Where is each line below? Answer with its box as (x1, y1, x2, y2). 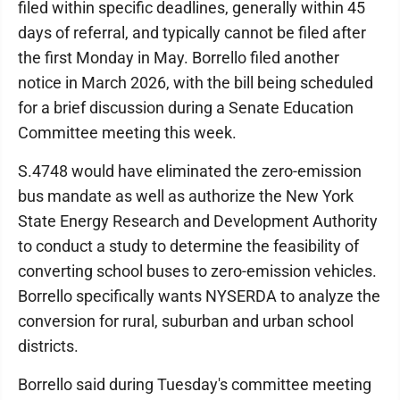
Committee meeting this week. (18, 123, 237, 142)
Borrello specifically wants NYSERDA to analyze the (18, 287, 380, 305)
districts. (18, 337, 79, 355)
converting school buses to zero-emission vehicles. (18, 262, 377, 280)
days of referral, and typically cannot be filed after (18, 23, 366, 42)
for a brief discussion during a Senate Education (18, 98, 354, 117)
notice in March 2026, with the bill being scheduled (18, 73, 373, 92)
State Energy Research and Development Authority (18, 212, 378, 230)
